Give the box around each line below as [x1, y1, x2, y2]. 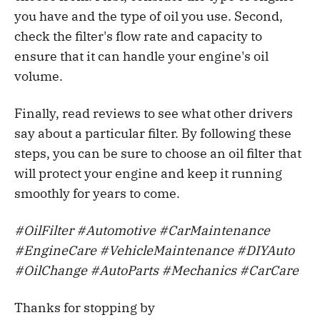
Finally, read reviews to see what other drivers [14, 105, 293, 122]
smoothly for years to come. [14, 185, 180, 202]
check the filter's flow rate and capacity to [14, 28, 262, 45]
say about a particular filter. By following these [14, 125, 291, 142]
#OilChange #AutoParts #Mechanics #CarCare [14, 262, 299, 279]
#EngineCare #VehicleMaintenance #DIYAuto [14, 242, 294, 259]
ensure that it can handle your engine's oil [14, 48, 269, 65]
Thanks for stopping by [14, 299, 155, 316]
